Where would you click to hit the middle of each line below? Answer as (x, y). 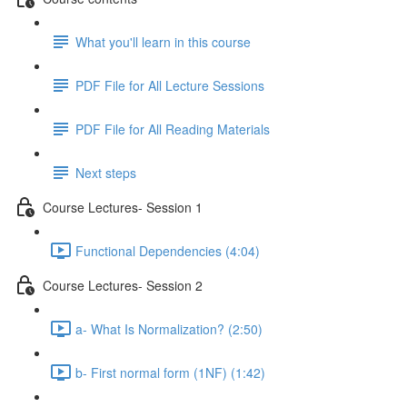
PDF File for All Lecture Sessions (170, 85)
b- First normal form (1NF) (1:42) (170, 372)
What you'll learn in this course (163, 41)
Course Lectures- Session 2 (123, 285)
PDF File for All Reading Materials (173, 129)
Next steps (106, 172)
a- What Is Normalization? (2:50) (169, 328)
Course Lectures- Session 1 (123, 207)
